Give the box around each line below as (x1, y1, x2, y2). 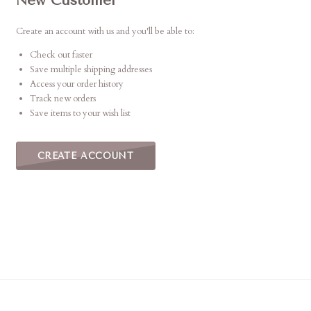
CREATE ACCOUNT (37, 150, 134, 161)
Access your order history (29, 77, 124, 90)
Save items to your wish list (29, 106, 131, 119)
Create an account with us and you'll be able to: (15, 24, 194, 37)
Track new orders (29, 92, 96, 105)
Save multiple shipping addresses (29, 62, 152, 76)
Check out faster (29, 48, 92, 61)
